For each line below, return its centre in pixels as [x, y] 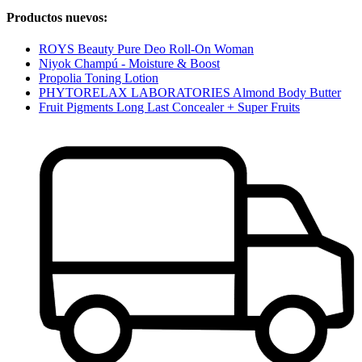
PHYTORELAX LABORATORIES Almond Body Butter [190, 92]
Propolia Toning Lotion [99, 78]
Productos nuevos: [57, 17]
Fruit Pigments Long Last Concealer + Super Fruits [169, 107]
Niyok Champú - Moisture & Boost [129, 63]
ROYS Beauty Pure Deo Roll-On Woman [146, 48]
